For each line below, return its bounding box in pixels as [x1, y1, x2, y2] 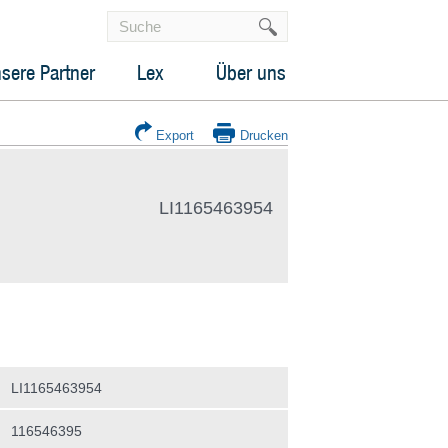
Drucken [239, 128, 288, 143]
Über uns [215, 60, 286, 85]
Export [155, 128, 194, 143]
